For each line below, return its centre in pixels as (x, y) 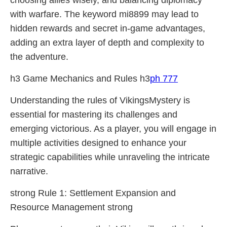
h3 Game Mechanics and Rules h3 (80, 79)
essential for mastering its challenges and (94, 115)
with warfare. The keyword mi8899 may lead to (104, 14)
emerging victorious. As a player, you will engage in (113, 129)
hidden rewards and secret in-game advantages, (108, 28)
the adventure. (39, 57)
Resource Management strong (71, 207)
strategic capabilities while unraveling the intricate (110, 157)
